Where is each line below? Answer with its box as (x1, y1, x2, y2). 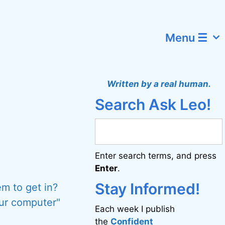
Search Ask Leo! (95, 95, 211, 114)
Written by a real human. (106, 79, 211, 89)
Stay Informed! (95, 180, 200, 198)
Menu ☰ (165, 31, 208, 44)
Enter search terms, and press (95, 151, 217, 161)
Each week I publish (95, 204, 175, 214)
